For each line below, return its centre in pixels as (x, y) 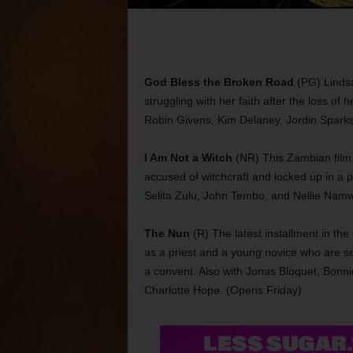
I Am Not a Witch (188, 158)
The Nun (167, 233)
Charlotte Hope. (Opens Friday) (223, 290)
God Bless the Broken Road (219, 82)
